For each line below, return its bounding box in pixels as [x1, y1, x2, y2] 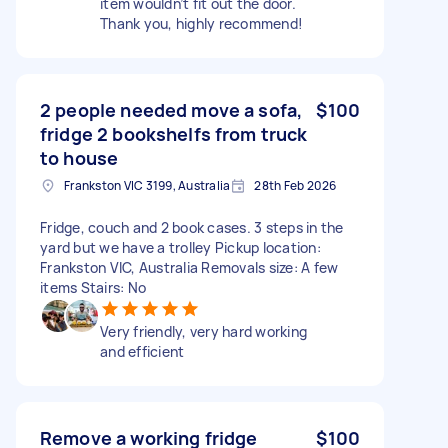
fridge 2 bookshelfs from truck [40, 121, 308, 146]
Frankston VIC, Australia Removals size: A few [40, 257, 339, 277]
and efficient [100, 341, 185, 361]
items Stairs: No [40, 277, 146, 297]
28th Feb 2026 [254, 176, 337, 194]
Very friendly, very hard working [100, 321, 307, 341]
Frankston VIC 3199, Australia [64, 176, 231, 194]
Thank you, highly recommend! [100, 13, 303, 33]
